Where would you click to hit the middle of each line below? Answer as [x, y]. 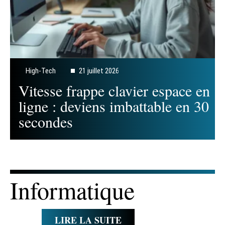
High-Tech [41, 71]
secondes [46, 121]
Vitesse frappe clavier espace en [114, 90]
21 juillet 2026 [99, 71]
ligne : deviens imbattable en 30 [114, 106]
